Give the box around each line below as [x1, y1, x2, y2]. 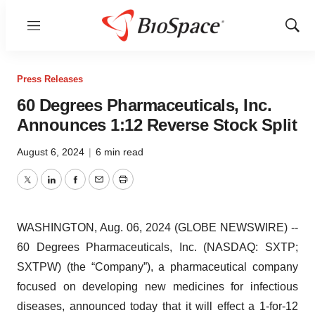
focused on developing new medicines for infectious [17, 281, 298, 292]
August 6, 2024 [17, 146, 87, 157]
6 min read [96, 146, 143, 157]
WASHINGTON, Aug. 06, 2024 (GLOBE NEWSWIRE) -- [17, 221, 298, 233]
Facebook [74, 181, 124, 194]
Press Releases [17, 74, 83, 84]
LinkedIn [50, 181, 94, 194]
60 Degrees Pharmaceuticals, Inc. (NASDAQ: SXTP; [17, 241, 298, 253]
